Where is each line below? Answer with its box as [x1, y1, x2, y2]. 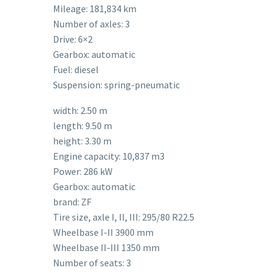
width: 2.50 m [53, 104, 107, 117]
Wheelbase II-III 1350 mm [53, 241, 160, 254]
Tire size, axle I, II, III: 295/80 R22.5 [53, 211, 194, 224]
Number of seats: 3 [53, 257, 131, 269]
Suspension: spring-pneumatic [53, 78, 180, 91]
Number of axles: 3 [53, 17, 130, 30]
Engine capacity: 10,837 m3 [53, 150, 165, 163]
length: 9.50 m [53, 119, 112, 132]
